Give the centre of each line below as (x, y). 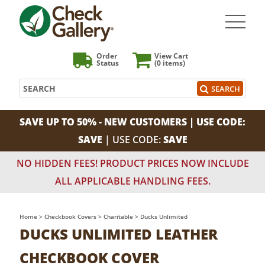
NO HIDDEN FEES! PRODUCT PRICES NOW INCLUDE (132, 163)
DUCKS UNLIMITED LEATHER (119, 234)
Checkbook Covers (70, 216)
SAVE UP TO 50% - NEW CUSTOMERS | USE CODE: (132, 122)
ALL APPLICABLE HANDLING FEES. (132, 181)
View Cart (171, 56)
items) (173, 63)
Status (108, 63)
